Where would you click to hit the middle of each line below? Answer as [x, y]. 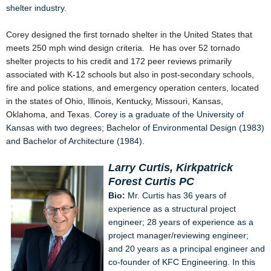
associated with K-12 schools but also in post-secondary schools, [130, 74]
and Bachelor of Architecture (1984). [75, 141]
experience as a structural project [172, 209]
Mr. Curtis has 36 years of [177, 195]
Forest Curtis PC [151, 181]
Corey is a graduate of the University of [169, 114]
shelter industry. [36, 8]
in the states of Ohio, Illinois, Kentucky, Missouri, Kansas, [115, 101]
